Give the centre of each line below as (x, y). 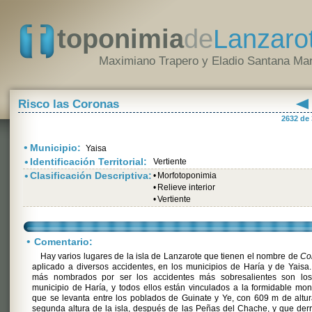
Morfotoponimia (187, 175)
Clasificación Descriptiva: (91, 175)
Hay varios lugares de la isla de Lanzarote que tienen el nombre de (170, 256)
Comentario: (63, 242)
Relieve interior (186, 187)
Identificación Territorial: (88, 162)
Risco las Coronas (69, 104)
